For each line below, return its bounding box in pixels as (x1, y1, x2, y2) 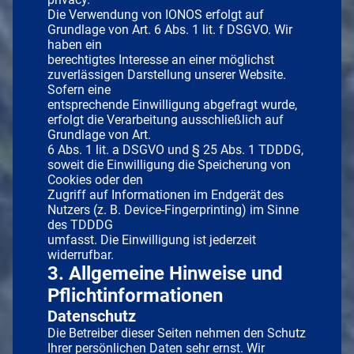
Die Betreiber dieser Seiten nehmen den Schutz (47, 325, 306, 341)
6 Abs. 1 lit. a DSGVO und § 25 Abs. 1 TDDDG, (47, 141, 303, 157)
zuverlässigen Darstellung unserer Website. (47, 66, 286, 82)
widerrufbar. (47, 247, 114, 262)
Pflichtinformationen (47, 284, 223, 307)
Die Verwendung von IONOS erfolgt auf (47, 6, 264, 22)
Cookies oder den (47, 171, 143, 187)
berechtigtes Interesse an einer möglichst (47, 51, 274, 67)
